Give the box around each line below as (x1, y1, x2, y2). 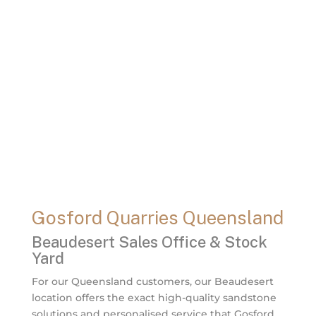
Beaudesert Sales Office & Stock (31, 232, 267, 251)
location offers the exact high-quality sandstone (31, 291, 276, 304)
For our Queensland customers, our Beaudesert (31, 274, 274, 288)
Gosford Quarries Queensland (31, 206, 284, 229)
